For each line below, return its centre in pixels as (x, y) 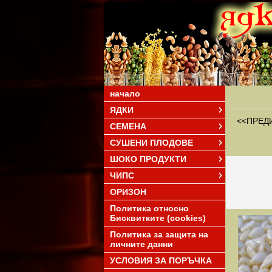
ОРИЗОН (128, 192)
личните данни (141, 244)
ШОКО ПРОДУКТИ (148, 159)
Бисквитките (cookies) (158, 218)
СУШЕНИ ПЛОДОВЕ (151, 143)
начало (125, 93)
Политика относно (149, 208)
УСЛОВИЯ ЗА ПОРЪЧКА (161, 260)
